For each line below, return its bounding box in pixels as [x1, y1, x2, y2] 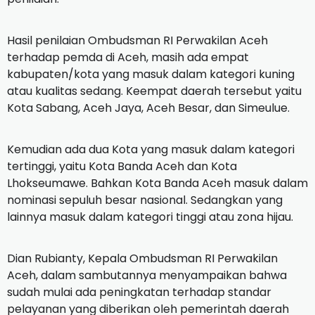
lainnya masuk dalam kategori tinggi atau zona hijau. [7, 208, 293, 225]
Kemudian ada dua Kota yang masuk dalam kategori [7, 141, 295, 157]
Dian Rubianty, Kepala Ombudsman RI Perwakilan [7, 250, 278, 266]
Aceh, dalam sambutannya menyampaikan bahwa [7, 266, 287, 283]
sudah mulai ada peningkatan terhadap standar [7, 283, 271, 300]
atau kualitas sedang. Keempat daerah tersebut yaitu [7, 82, 302, 99]
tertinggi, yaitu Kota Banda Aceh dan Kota [7, 157, 237, 174]
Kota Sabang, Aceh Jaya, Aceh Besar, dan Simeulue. [7, 99, 290, 116]
